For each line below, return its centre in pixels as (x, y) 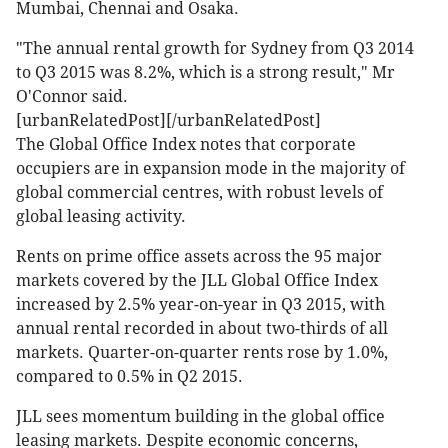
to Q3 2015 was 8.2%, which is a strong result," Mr (205, 73)
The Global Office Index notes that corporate (186, 145)
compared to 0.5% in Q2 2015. (129, 377)
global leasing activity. (101, 217)
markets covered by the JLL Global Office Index (197, 281)
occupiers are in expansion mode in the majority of (210, 169)
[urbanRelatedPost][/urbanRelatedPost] (168, 121)
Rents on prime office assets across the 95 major (199, 257)
